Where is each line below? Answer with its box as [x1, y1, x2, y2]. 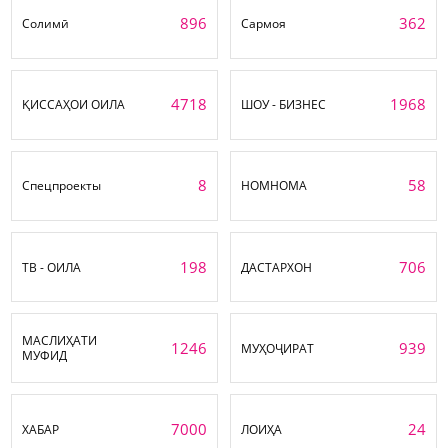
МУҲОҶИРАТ [241, 339, 314, 357]
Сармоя [241, 15, 287, 32]
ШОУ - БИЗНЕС [241, 96, 326, 114]
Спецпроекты [22, 177, 101, 195]
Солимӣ [22, 15, 70, 32]
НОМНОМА [241, 177, 308, 195]
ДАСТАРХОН [241, 258, 312, 276]
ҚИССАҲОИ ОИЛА [22, 96, 125, 114]
